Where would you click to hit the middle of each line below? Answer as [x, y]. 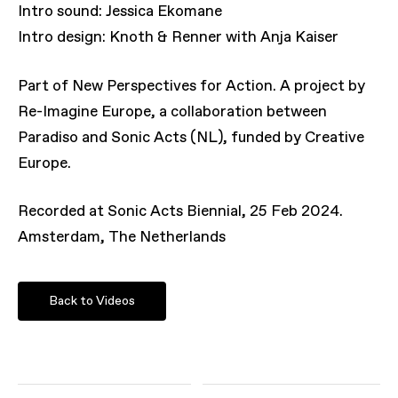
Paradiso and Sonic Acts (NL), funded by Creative [191, 138]
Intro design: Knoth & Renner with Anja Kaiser [179, 38]
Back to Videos [92, 301]
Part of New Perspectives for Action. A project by [192, 86]
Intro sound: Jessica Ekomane [120, 12]
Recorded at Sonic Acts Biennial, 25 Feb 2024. [181, 212]
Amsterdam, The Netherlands [122, 238]
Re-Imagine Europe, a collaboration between [173, 112]
